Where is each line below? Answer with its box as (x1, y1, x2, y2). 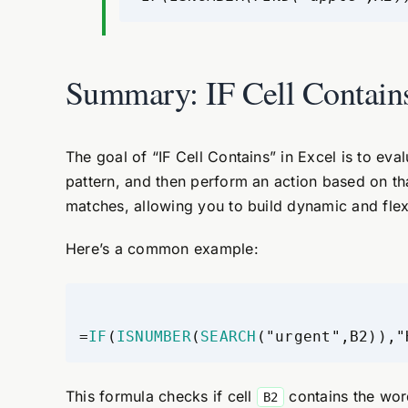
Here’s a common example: (65, 240, 259, 258)
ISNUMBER (116, 328, 191, 345)
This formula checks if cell (65, 387, 257, 405)
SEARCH (200, 328, 257, 345)
